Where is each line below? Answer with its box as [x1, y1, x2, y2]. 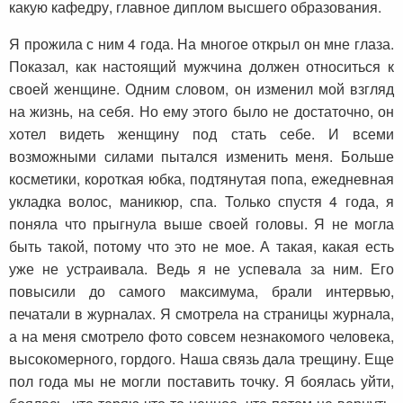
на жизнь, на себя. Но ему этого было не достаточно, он [9, 101, 394, 122]
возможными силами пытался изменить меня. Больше [9, 146, 394, 167]
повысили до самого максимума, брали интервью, [9, 281, 394, 302]
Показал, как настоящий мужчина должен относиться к [9, 56, 394, 77]
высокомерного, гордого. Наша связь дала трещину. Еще [9, 348, 394, 370]
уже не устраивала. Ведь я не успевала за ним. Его [9, 258, 394, 280]
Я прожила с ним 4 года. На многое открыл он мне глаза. [9, 33, 394, 55]
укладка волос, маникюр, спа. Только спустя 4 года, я [9, 191, 394, 212]
